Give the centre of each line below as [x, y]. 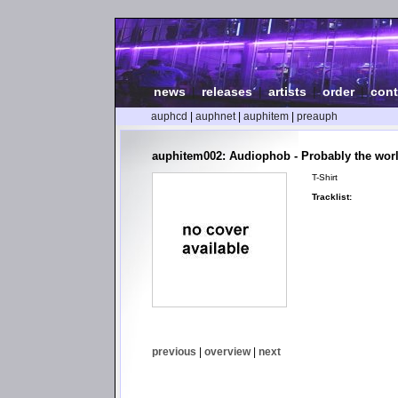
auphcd [169, 116]
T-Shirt [325, 177]
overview [227, 351]
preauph [317, 116]
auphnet [215, 116]
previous [174, 351]
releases [227, 92]
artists [287, 92]
